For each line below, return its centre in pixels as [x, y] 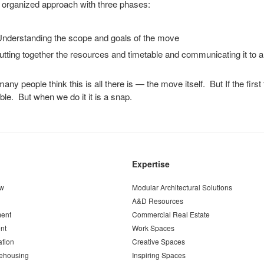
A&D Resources [158, 201]
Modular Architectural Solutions [182, 187]
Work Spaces [153, 228]
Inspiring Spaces [159, 255]
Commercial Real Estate [171, 214]
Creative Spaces [159, 241]
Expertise [151, 164]
